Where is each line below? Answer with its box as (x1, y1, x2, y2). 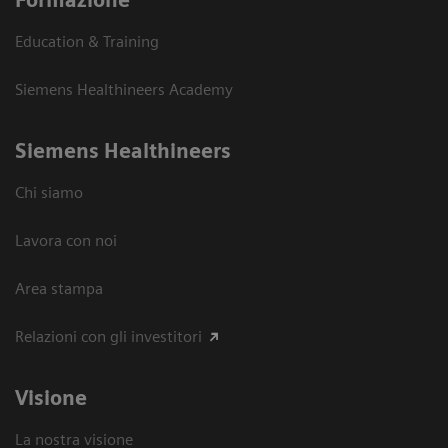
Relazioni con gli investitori (15, 326, 202, 346)
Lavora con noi (15, 230, 117, 250)
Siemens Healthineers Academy (15, 79, 233, 99)
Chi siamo (15, 182, 83, 202)
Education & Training (15, 31, 159, 51)
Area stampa (15, 278, 103, 298)
